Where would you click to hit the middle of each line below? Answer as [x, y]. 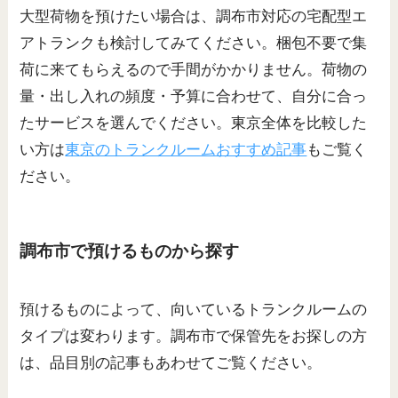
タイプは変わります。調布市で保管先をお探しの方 [194, 336]
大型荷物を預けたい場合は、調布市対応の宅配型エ [194, 17]
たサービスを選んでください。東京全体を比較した [194, 123]
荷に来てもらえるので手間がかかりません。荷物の [194, 70]
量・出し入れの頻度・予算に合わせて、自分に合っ [194, 97]
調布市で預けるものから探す [130, 251]
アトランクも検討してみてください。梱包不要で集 [194, 44]
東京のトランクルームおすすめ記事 [186, 150]
